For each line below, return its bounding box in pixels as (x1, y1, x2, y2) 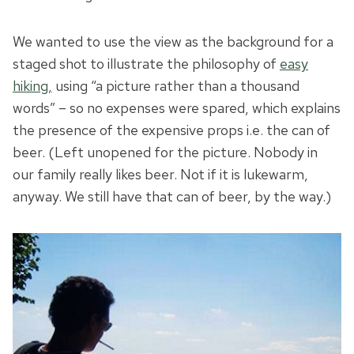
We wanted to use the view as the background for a (13, 32, 333, 51)
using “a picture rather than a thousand (52, 77, 299, 96)
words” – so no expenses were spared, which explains (13, 99, 341, 118)
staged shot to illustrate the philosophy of (13, 55, 280, 73)
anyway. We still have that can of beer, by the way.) (13, 187, 331, 206)
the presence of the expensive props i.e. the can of (13, 121, 330, 140)
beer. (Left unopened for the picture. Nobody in (13, 143, 318, 162)
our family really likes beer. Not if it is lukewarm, (13, 165, 308, 184)
